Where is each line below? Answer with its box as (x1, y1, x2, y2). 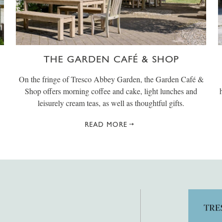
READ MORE (85, 120, 127, 129)
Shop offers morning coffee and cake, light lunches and (25, 86, 197, 97)
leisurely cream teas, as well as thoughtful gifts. (38, 98, 184, 109)
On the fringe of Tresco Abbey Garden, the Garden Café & (18, 74, 204, 85)
